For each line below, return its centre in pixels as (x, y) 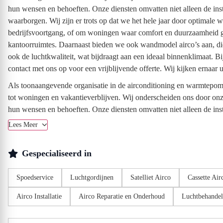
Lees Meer (24, 125)
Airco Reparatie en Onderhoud (122, 196)
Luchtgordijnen (92, 177)
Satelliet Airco (151, 177)
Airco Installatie (39, 196)
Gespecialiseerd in (57, 153)
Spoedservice (35, 177)
